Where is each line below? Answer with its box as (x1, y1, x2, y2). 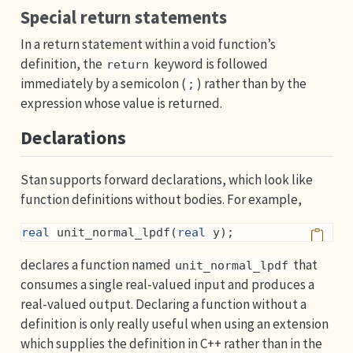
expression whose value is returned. (20, 95, 222, 112)
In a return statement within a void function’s (20, 35, 276, 53)
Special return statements (20, 6, 227, 28)
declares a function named (20, 255, 173, 273)
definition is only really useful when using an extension (20, 314, 329, 333)
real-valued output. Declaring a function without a (20, 295, 307, 313)
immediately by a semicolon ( (20, 75, 186, 92)
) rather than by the (197, 75, 307, 92)
